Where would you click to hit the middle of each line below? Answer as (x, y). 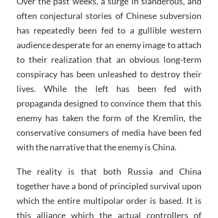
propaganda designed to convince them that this (109, 103)
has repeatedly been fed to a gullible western (109, 30)
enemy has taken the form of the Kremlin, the (109, 118)
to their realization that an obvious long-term (109, 60)
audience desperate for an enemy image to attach (109, 45)
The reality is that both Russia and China (109, 172)
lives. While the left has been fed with (109, 89)
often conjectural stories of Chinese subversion (109, 16)
